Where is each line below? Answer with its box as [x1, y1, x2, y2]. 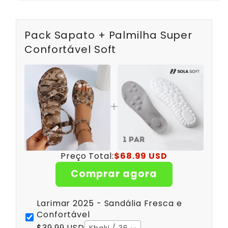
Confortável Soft [24, 42, 117, 56]
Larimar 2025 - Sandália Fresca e [37, 197, 182, 209]
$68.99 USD [113, 150, 167, 162]
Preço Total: [61, 150, 114, 162]
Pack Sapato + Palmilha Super [24, 27, 193, 42]
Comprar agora [71, 167, 157, 181]
